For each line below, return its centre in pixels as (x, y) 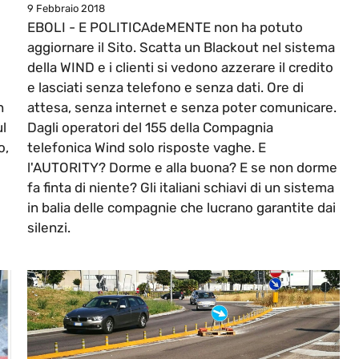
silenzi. (49, 228)
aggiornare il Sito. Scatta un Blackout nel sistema (181, 48)
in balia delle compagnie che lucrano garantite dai (182, 208)
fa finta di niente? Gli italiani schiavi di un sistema (181, 188)
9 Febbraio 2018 (66, 9)
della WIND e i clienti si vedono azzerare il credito (180, 68)
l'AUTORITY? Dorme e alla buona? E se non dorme (182, 168)
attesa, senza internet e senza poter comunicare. (182, 108)
